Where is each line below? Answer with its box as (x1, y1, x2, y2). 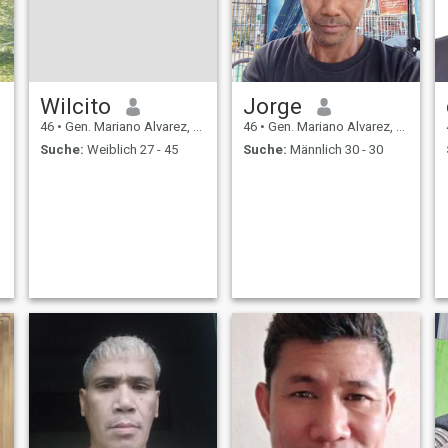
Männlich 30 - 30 (286, 141, 383, 157)
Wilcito (39, 93, 111, 120)
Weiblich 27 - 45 (83, 141, 178, 157)
